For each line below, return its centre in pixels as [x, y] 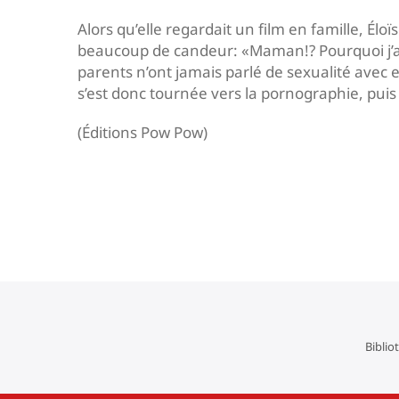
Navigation [134, 201]
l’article [115, 258]
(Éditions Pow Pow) [142, 132]
